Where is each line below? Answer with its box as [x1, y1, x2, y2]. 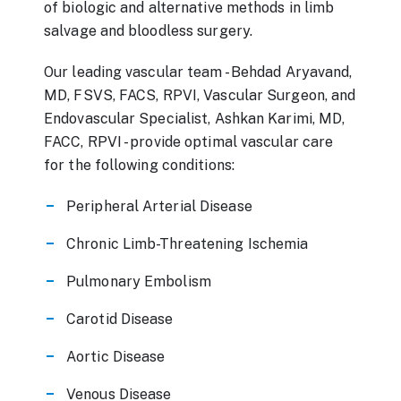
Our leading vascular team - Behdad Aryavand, [44, 64, 353, 81]
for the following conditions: [44, 157, 235, 174]
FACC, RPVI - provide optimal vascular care [44, 133, 334, 150]
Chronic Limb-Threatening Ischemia [66, 235, 309, 252]
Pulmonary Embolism [66, 273, 211, 290]
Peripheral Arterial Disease [66, 198, 252, 215]
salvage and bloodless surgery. [44, 22, 253, 39]
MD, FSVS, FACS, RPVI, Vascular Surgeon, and [44, 87, 356, 104]
